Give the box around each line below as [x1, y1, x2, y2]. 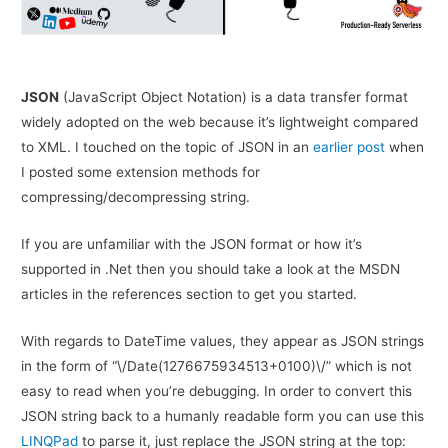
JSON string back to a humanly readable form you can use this [21, 407, 425, 424]
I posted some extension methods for [21, 163, 261, 180]
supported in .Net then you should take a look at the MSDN [21, 260, 401, 277]
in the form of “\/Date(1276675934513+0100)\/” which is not [21, 357, 413, 374]
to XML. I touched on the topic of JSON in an [21, 138, 314, 155]
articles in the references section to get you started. [21, 285, 358, 302]
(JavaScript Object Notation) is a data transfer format [59, 88, 409, 105]
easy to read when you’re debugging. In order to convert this [21, 382, 413, 399]
